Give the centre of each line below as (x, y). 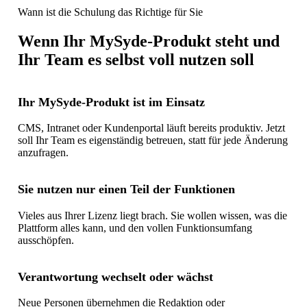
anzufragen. (43, 152)
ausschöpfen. (46, 240)
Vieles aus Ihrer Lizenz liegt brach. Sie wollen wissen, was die (152, 215)
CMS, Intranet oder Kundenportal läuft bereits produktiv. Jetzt (151, 127)
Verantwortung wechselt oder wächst (115, 277)
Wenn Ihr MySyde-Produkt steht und (148, 41)
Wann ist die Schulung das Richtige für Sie (110, 12)
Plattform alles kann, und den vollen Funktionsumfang (135, 228)
